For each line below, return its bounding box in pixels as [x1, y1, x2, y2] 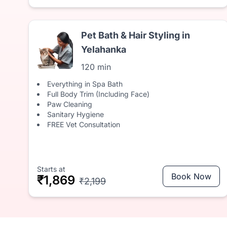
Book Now [171, 171, 211, 181]
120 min [81, 62, 111, 72]
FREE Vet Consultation [47, 120, 120, 129]
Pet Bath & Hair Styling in [81, 30, 191, 41]
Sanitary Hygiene [47, 110, 104, 119]
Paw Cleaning [47, 100, 92, 108]
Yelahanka [81, 44, 127, 55]
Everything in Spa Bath [47, 80, 123, 88]
